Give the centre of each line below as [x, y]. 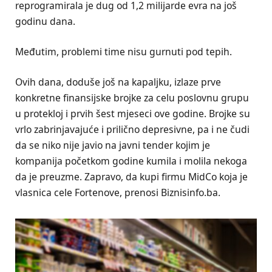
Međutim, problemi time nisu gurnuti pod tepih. [124, 52]
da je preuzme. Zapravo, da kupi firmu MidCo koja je [131, 177]
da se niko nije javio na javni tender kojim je [113, 145]
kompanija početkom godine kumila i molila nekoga [131, 161]
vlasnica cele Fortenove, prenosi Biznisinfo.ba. [118, 193]
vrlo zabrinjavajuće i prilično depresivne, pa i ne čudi [132, 130]
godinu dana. [45, 21]
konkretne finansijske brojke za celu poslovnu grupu [132, 98]
